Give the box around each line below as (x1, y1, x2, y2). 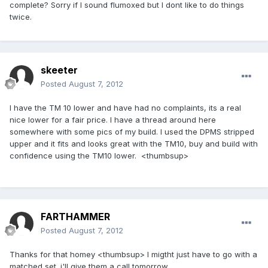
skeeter (41, 64, 78, 77)
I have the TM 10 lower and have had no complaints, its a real (10, 103, 241, 113)
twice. (10, 12, 32, 22)
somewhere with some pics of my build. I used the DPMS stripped (10, 127, 254, 137)
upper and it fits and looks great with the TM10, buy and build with (10, 139, 258, 149)
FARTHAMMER (41, 211, 110, 223)
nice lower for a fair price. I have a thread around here (10, 115, 216, 125)
